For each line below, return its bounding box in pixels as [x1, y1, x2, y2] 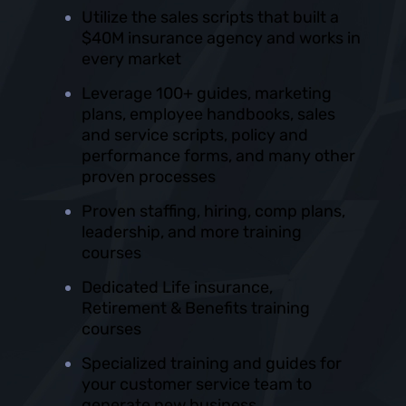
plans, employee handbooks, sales [82, 104, 335, 125]
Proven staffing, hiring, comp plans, [82, 201, 345, 222]
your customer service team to [82, 374, 312, 395]
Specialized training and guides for [82, 353, 342, 374]
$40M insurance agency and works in [82, 28, 361, 49]
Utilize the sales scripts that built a [82, 7, 339, 28]
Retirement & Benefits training [82, 298, 310, 319]
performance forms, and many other [82, 146, 355, 167]
